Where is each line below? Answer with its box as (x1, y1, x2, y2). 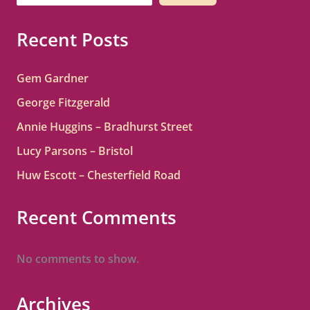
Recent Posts (16, 27, 129, 53)
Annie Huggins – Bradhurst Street (16, 118, 192, 134)
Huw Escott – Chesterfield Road (16, 167, 181, 183)
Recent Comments (16, 205, 176, 230)
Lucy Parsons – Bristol (16, 143, 133, 158)
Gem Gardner (16, 70, 89, 86)
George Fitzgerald (16, 94, 110, 110)
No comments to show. (16, 250, 139, 266)
